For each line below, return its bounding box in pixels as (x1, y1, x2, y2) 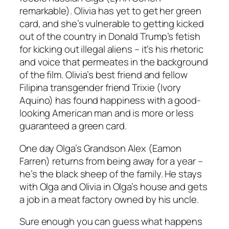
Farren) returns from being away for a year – (19, 154, 203, 168)
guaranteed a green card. (19, 119, 129, 133)
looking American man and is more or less (19, 106, 194, 120)
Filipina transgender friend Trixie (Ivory (19, 81, 181, 95)
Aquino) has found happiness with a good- (19, 94, 201, 107)
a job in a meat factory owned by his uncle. (19, 192, 201, 206)
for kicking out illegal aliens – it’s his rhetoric (19, 42, 203, 56)
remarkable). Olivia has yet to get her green (19, 4, 201, 18)
